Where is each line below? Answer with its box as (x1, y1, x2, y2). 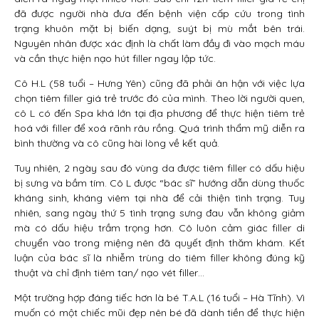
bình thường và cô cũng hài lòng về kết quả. (14, 136, 219, 150)
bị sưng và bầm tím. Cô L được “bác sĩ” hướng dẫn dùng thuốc (14, 176, 305, 189)
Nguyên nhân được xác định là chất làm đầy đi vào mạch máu (14, 36, 305, 50)
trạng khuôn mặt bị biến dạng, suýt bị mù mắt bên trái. (14, 21, 305, 35)
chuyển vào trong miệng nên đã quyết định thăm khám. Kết (14, 236, 305, 249)
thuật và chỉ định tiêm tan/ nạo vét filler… (14, 266, 204, 279)
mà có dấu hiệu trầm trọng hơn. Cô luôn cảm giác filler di (14, 221, 305, 234)
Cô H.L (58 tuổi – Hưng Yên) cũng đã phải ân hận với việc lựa (14, 76, 305, 90)
